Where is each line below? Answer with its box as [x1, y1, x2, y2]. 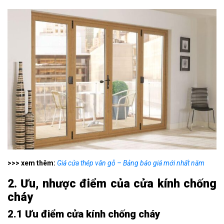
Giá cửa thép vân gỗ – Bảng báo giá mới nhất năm [57, 159, 204, 167]
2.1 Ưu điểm [7, 208, 64, 220]
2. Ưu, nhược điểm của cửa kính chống [7, 177, 216, 191]
